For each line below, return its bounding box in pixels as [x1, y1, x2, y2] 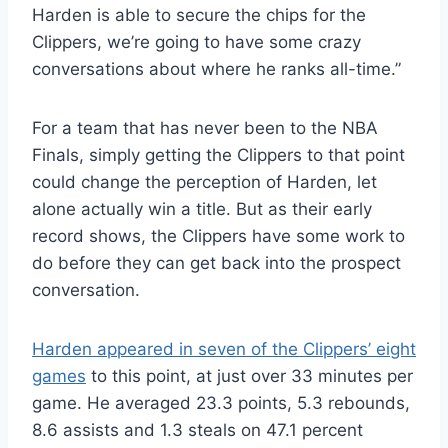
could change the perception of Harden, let [32, 172, 377, 193]
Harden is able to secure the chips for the [32, 5, 366, 26]
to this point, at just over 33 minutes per [86, 366, 413, 387]
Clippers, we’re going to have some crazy [32, 32, 361, 53]
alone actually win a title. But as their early [32, 199, 372, 220]
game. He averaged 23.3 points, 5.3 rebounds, [32, 393, 410, 414]
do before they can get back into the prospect [32, 253, 401, 274]
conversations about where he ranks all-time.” [32, 59, 401, 80]
